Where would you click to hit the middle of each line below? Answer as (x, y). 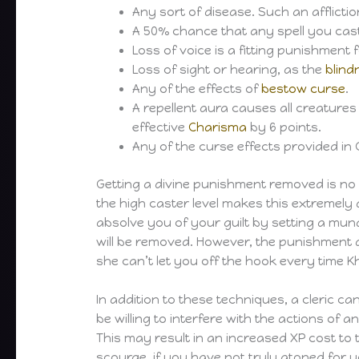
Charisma (218, 128)
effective (161, 128)
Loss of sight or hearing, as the (229, 70)
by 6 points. (284, 128)
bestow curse (304, 89)
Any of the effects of (197, 89)
